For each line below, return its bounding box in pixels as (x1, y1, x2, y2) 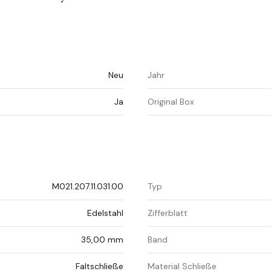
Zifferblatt (148, 207, 188, 219)
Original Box (148, 96, 194, 108)
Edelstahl (87, 207, 123, 219)
